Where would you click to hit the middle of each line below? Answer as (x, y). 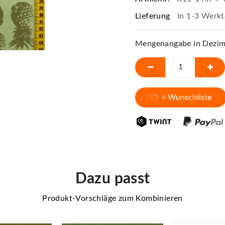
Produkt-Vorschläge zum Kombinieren (113, 198)
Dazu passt (113, 179)
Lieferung (154, 16)
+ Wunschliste (186, 97)
